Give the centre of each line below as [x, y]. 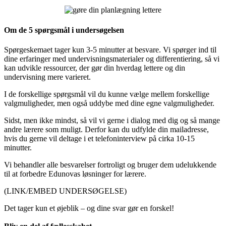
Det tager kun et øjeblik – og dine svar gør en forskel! [89, 208]
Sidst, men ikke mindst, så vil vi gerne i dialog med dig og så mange [112, 120]
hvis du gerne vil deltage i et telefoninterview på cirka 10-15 [99, 138]
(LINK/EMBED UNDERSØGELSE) [65, 191]
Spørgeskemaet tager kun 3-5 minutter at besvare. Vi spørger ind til [110, 49]
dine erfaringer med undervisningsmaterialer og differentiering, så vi [112, 59]
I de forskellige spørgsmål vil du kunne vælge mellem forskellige [107, 94]
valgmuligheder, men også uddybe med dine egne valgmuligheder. [109, 103]
